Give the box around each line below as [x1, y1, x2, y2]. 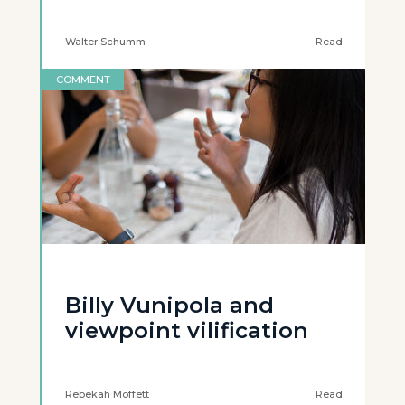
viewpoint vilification [65, 317, 308, 344]
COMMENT [56, 73, 110, 86]
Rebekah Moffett [65, 388, 149, 400]
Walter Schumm [65, 35, 146, 48]
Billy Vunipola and [65, 292, 274, 318]
